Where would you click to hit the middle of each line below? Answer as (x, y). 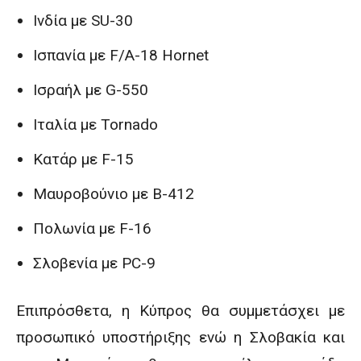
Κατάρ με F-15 (83, 159)
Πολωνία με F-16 (92, 228)
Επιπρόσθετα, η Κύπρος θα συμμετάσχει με (180, 311)
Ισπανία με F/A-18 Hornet (121, 55)
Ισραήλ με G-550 (91, 90)
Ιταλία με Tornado (95, 124)
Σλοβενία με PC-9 (94, 263)
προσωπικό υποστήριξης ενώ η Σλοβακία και (180, 337)
